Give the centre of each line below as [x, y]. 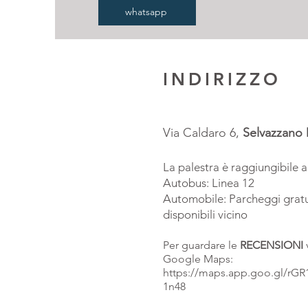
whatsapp [146, 12]
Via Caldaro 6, [203, 133]
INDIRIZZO [222, 79]
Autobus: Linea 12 [209, 183]
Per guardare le [201, 245]
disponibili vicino [207, 214]
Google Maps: [198, 259]
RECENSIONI [272, 245]
